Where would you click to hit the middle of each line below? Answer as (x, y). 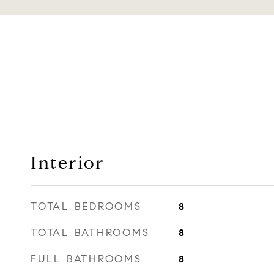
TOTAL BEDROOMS (86, 206)
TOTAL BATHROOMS (90, 233)
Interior (68, 163)
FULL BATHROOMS (86, 259)
